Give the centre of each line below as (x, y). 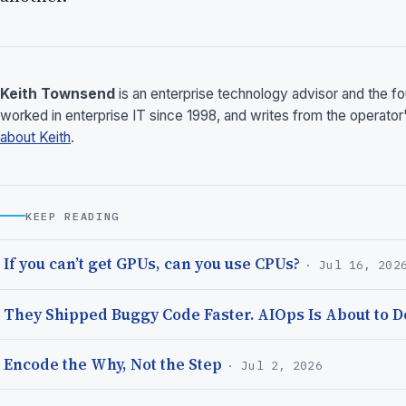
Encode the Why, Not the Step (113, 364)
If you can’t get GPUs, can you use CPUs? (152, 264)
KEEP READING (73, 216)
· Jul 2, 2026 (275, 365)
